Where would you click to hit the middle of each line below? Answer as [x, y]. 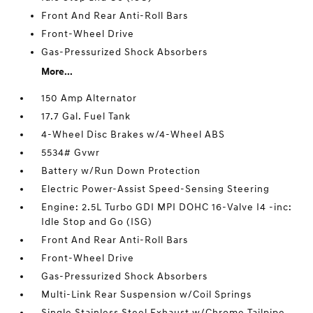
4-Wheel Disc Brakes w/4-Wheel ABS [133, 134]
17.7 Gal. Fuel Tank [86, 116]
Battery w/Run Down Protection [121, 171]
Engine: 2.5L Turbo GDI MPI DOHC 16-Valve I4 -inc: [167, 207]
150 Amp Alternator [89, 98]
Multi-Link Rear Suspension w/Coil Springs [147, 294]
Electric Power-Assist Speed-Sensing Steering [156, 189]
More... [57, 72]
